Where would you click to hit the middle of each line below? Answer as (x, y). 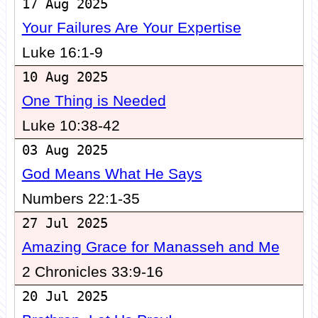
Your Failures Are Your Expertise (131, 28)
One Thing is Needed (94, 101)
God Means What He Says (112, 174)
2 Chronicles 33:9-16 (92, 272)
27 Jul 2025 (65, 224)
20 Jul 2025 (65, 297)
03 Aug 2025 (65, 150)
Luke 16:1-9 (62, 53)
